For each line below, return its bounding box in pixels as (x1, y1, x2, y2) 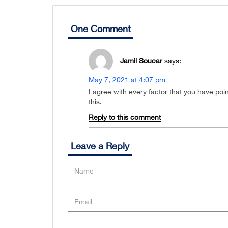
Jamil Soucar (120, 56, 162, 65)
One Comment (71, 23, 131, 35)
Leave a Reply (71, 140, 129, 152)
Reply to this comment (89, 113, 161, 122)
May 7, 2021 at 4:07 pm (89, 76, 165, 84)
